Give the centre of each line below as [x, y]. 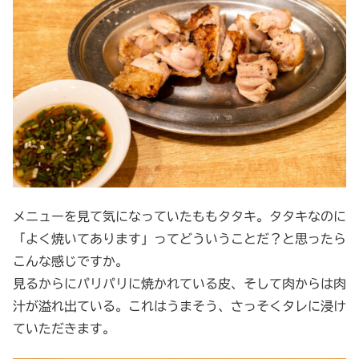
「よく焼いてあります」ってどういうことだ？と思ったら [179, 239]
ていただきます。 [64, 329]
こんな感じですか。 [71, 262]
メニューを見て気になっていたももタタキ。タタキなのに [179, 217]
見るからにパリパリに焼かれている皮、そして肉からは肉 [179, 284]
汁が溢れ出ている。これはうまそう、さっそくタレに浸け [179, 307]
